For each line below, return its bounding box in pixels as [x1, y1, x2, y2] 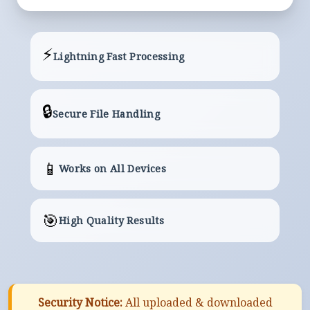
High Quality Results [58, 213, 164, 227]
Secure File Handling [52, 107, 160, 120]
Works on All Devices [58, 161, 166, 175]
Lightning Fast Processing [53, 49, 185, 63]
